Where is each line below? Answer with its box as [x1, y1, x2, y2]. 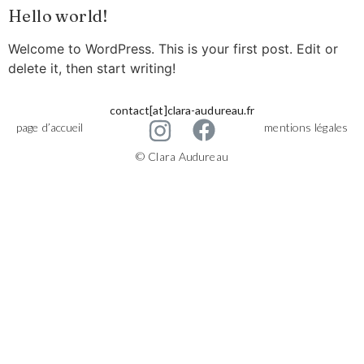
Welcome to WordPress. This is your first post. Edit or [8, 41, 338, 57]
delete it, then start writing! [8, 60, 175, 76]
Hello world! [8, 6, 109, 26]
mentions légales [264, 120, 348, 135]
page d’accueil [16, 120, 84, 135]
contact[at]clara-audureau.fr [109, 103, 255, 118]
